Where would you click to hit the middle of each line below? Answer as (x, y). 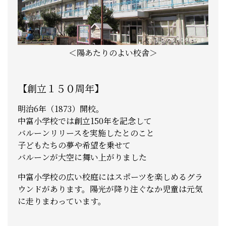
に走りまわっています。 (62, 201)
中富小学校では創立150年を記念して (85, 121)
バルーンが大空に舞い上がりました (82, 157)
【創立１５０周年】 (61, 88)
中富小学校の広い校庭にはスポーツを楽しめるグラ (110, 177)
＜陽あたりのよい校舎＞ (113, 52)
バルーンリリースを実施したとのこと (86, 133)
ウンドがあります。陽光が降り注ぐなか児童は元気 (110, 189)
